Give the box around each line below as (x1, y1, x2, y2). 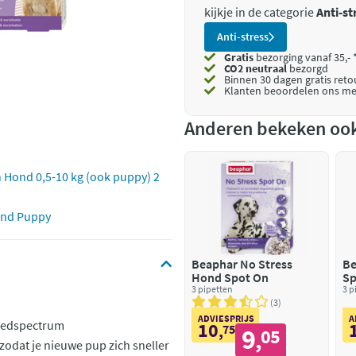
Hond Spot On (192, 269, 269, 285)
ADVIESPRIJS (198, 312, 254, 325)
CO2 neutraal (224, 61, 287, 75)
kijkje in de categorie (204, 4, 316, 20)
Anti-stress (217, 29, 269, 44)
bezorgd (287, 61, 328, 75)
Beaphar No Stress (192, 256, 292, 272)
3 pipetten (192, 283, 233, 295)
